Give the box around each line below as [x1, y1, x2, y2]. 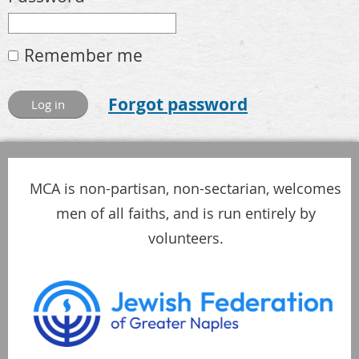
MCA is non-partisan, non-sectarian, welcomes [30, 178, 341, 198]
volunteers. [147, 228, 224, 248]
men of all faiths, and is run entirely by [55, 203, 316, 223]
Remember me [24, 43, 143, 67]
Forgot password [108, 92, 248, 116]
